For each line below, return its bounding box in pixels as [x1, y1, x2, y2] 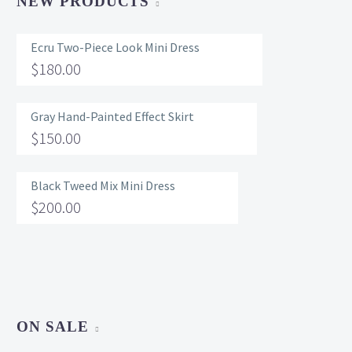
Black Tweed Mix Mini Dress [31, 177, 175, 193]
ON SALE [16, 317, 89, 335]
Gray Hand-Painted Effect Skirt [31, 108, 194, 124]
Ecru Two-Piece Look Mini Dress [31, 38, 200, 55]
